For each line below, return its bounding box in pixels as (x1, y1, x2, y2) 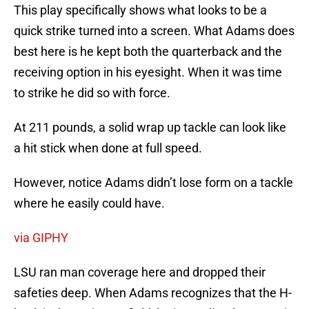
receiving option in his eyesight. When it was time (14, 65, 282, 80)
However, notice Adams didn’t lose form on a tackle (14, 175, 293, 190)
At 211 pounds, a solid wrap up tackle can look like (14, 120, 286, 135)
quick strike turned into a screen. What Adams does (14, 23, 295, 39)
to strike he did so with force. (14, 86, 170, 101)
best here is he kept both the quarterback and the (14, 44, 282, 59)
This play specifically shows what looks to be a (14, 3, 267, 18)
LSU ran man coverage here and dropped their (14, 265, 266, 280)
